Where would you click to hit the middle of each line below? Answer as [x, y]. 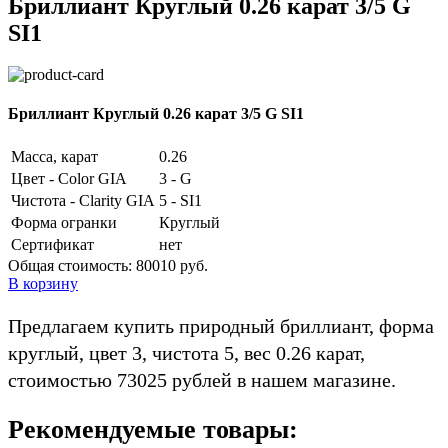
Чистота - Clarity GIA [83, 200]
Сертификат [52, 244]
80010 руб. [172, 265]
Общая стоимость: [72, 265]
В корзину [43, 283]
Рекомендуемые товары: [153, 430]
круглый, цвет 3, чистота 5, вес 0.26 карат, [186, 352]
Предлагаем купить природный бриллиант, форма [221, 325]
